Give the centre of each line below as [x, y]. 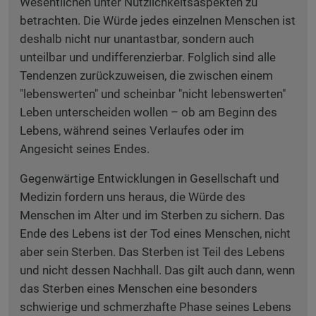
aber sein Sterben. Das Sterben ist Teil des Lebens [152, 252]
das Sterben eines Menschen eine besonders [139, 288]
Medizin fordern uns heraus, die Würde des [133, 197]
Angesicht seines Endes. [85, 149]
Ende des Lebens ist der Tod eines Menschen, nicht [155, 233]
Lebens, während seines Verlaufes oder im [132, 130]
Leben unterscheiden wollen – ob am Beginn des [148, 112]
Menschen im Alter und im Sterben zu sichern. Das [152, 215]
